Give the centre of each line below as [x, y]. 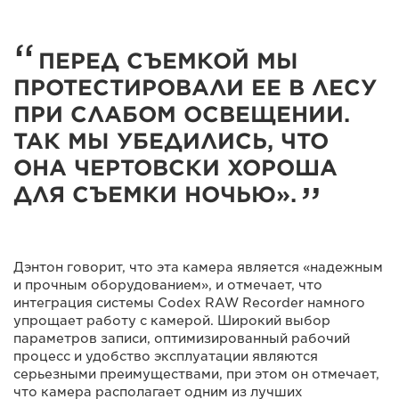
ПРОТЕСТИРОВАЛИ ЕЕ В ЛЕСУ [195, 87]
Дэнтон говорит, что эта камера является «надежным [198, 267]
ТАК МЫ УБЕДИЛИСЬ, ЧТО [171, 141]
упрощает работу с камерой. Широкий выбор [172, 320]
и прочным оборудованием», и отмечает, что [168, 285]
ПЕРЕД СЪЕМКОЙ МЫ [168, 61]
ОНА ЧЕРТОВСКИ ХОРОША [175, 167]
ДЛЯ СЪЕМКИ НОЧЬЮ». [155, 194]
